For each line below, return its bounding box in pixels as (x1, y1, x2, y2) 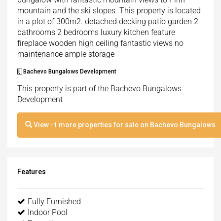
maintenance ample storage (17, 49, 114, 59)
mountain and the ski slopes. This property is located (17, 6, 201, 16)
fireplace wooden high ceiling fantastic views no (17, 38, 184, 48)
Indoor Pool (28, 208, 68, 218)
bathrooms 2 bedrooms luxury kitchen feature (17, 28, 175, 37)
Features (17, 168, 46, 176)
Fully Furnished (28, 197, 81, 207)
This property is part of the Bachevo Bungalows (17, 84, 182, 94)
